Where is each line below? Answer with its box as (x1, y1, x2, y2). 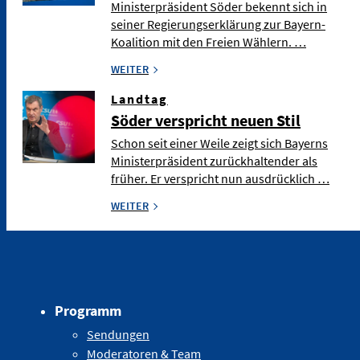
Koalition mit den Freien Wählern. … (111, 34, 306, 51)
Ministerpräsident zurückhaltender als (111, 153, 317, 170)
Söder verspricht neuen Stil (111, 110, 301, 131)
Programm (55, 301, 121, 321)
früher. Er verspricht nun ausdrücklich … (111, 170, 329, 187)
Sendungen (87, 326, 149, 343)
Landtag (111, 91, 168, 108)
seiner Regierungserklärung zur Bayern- (111, 16, 325, 33)
